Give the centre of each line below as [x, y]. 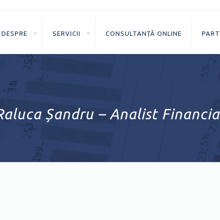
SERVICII [67, 33]
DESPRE [15, 33]
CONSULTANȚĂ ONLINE [144, 33]
